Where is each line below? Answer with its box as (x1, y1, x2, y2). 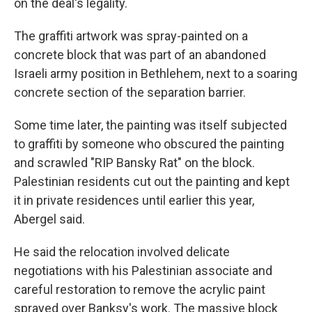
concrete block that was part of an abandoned (14, 47, 266, 63)
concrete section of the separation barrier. (14, 85, 246, 100)
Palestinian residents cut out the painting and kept (14, 174, 290, 189)
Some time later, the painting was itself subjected (14, 118, 287, 133)
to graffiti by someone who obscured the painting (14, 136, 284, 152)
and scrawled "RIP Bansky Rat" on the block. (14, 155, 255, 171)
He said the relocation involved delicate (14, 244, 230, 260)
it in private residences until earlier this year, (14, 193, 254, 208)
